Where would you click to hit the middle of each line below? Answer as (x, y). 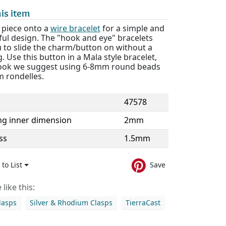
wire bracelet (75, 28)
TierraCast (143, 202)
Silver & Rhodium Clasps (71, 202)
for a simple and (132, 28)
